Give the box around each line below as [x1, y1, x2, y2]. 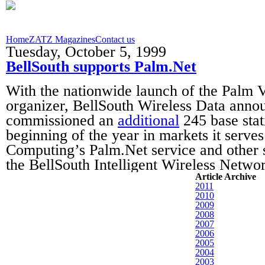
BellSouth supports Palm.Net [6, 58, 196, 75]
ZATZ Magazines [29, 34, 95, 44]
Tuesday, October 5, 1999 [6, 43, 166, 60]
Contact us [95, 34, 135, 44]
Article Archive [195, 172, 256, 182]
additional [118, 112, 179, 129]
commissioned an [6, 112, 118, 129]
